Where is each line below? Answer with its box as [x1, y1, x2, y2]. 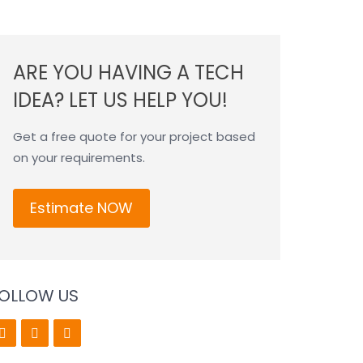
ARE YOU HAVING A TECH [13, 59, 244, 86]
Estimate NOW [30, 198, 133, 218]
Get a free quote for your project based [13, 128, 255, 145]
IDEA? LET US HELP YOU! [13, 87, 228, 113]
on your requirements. [13, 149, 145, 166]
